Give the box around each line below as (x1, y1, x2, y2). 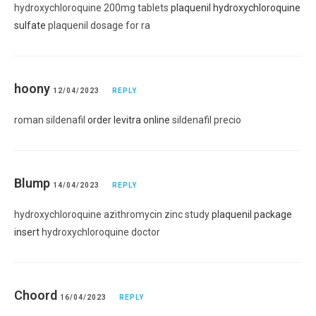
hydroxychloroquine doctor (39, 226, 160, 238)
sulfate (14, 19, 46, 31)
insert (14, 226, 39, 238)
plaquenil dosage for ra (46, 19, 150, 31)
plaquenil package (212, 208, 292, 220)
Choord (14, 287, 57, 303)
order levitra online (87, 114, 170, 126)
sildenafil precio (170, 114, 241, 126)
